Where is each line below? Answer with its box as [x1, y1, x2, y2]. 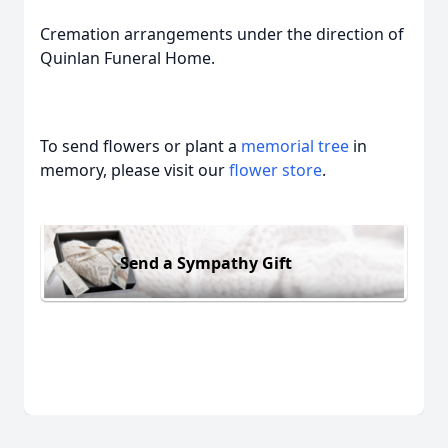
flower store [229, 159, 322, 181]
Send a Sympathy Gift [120, 251, 292, 274]
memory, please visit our [40, 159, 229, 181]
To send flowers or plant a [40, 135, 241, 157]
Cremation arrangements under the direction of [40, 23, 404, 45]
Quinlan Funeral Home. [40, 47, 215, 69]
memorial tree [241, 135, 349, 157]
